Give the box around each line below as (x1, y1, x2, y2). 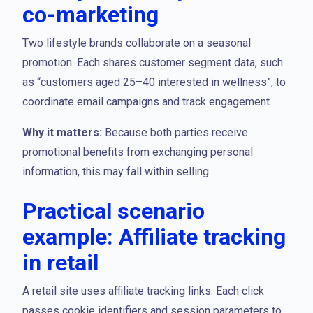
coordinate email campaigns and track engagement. (22, 95, 272, 108)
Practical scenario (22, 198, 205, 224)
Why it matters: (22, 126, 102, 139)
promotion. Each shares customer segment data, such (22, 56, 283, 69)
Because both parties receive (102, 126, 248, 139)
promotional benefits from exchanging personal (22, 145, 253, 159)
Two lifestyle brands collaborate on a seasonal (22, 36, 251, 50)
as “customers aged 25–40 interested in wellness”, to (22, 75, 286, 89)
